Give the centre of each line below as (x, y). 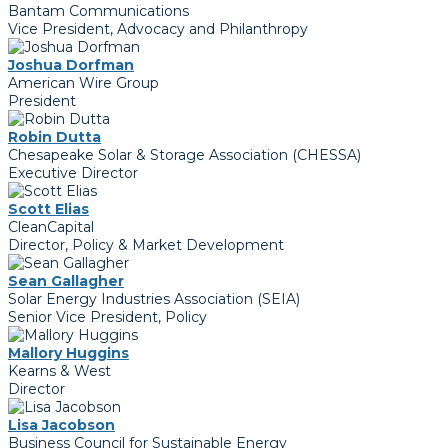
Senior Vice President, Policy (107, 317)
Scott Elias (48, 209)
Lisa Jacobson (61, 425)
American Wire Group (83, 83)
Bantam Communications (98, 11)
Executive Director (73, 173)
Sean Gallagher (66, 281)
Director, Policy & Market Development (146, 245)
